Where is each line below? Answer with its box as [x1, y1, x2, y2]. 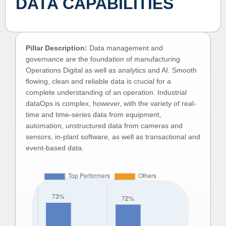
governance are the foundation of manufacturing [26, 55, 180, 63]
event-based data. [26, 144, 84, 152]
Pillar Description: [26, 44, 87, 52]
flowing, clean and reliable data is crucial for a [26, 77, 171, 85]
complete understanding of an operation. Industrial [26, 88, 187, 96]
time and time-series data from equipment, [26, 110, 161, 119]
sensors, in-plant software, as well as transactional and [26, 133, 200, 141]
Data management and [87, 44, 163, 52]
